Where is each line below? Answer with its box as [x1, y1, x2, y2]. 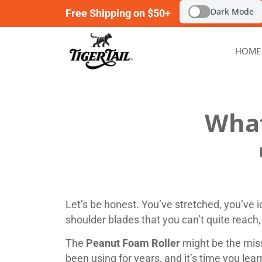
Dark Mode [211, 6, 254, 17]
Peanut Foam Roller [86, 236, 180, 249]
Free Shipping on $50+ [65, 7, 171, 19]
